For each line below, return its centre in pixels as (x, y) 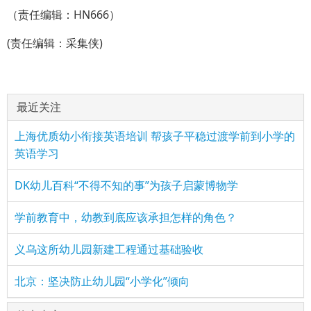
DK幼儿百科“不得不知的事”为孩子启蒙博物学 (126, 185)
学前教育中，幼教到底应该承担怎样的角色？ (126, 217)
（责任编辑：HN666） (64, 15)
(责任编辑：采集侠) (55, 43)
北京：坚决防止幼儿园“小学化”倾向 (102, 281)
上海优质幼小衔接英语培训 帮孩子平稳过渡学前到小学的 (155, 136)
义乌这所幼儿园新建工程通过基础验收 (109, 249)
